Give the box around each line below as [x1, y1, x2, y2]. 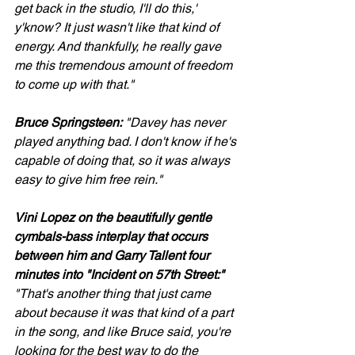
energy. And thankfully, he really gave [14, 39, 224, 54]
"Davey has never [122, 115, 228, 130]
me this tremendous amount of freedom [14, 58, 235, 73]
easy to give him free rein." [14, 172, 162, 187]
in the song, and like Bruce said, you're [14, 324, 234, 339]
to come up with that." [14, 77, 134, 92]
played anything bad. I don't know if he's [14, 134, 239, 149]
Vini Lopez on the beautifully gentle [14, 210, 215, 225]
